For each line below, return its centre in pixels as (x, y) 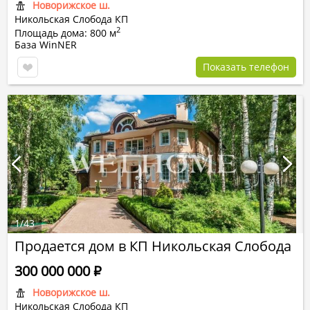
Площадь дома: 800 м (65, 33)
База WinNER (46, 45)
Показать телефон (246, 67)
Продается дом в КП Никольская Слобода (153, 246)
